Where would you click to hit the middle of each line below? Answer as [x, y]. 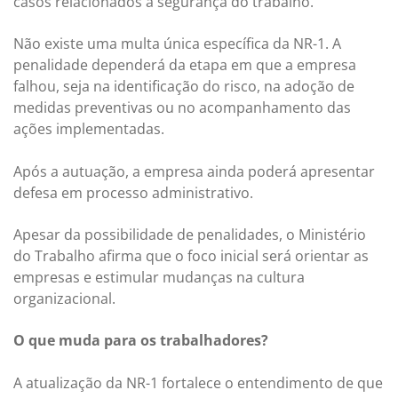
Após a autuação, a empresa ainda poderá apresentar [194, 171]
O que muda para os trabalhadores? [141, 341]
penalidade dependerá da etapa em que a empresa [185, 65]
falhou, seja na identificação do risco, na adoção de [184, 87]
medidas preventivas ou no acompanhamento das [182, 108]
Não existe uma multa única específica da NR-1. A [177, 44]
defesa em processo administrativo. [133, 192]
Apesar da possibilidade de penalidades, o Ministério [190, 234]
